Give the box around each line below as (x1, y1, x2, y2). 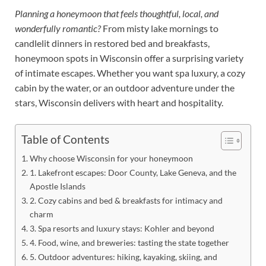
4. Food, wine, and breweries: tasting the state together (29, 237, 229, 248)
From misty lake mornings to (101, 22, 218, 34)
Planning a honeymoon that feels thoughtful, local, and (15, 7, 218, 19)
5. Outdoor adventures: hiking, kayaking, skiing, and (29, 251, 217, 262)
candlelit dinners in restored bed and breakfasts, (15, 37, 210, 49)
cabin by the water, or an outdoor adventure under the (15, 81, 235, 93)
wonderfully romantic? (15, 22, 101, 34)
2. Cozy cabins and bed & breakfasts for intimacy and (29, 195, 223, 205)
